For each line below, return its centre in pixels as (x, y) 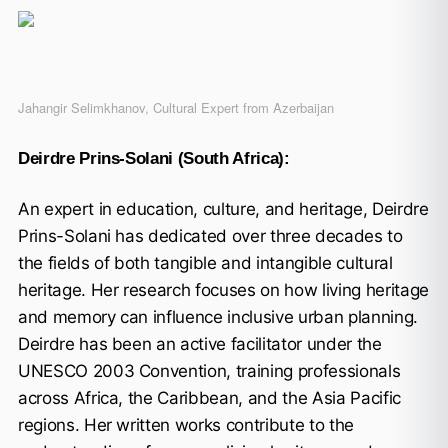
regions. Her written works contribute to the (185, 424)
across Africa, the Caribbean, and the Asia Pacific (209, 397)
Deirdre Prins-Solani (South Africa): (153, 158)
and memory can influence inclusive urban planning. (217, 316)
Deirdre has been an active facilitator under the (199, 343)
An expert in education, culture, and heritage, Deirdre (223, 208)
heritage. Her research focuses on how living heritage (223, 289)
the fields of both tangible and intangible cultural (205, 262)
